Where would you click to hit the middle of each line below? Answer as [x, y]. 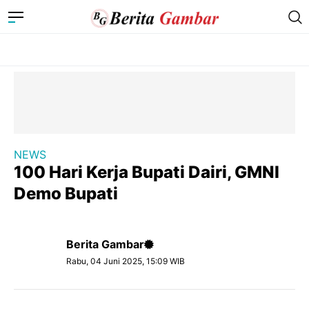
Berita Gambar [105, 244]
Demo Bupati [66, 193]
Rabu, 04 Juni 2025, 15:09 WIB [126, 261]
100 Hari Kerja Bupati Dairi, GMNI [147, 172]
